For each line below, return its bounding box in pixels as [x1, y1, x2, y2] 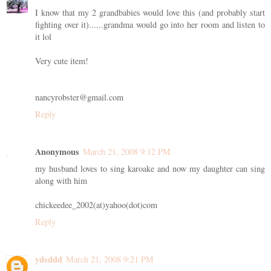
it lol [35, 31, 51, 43]
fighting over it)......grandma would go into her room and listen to [35, 19, 265, 31]
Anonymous [35, 145, 79, 158]
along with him [35, 175, 87, 187]
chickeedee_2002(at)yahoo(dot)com [35, 199, 157, 211]
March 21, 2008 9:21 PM [66, 253, 154, 266]
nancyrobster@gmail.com [35, 91, 123, 103]
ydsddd [35, 253, 62, 266]
